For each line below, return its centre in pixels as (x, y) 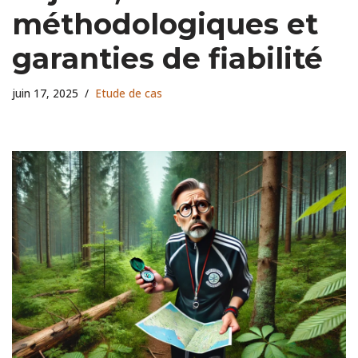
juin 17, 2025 (45, 93)
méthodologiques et (165, 24)
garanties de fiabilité (167, 58)
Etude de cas (129, 93)
